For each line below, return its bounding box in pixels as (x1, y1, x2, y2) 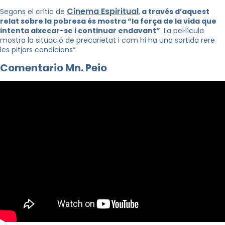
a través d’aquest (140, 7, 209, 17)
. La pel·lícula (160, 26, 204, 36)
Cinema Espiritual (67, 6, 139, 17)
